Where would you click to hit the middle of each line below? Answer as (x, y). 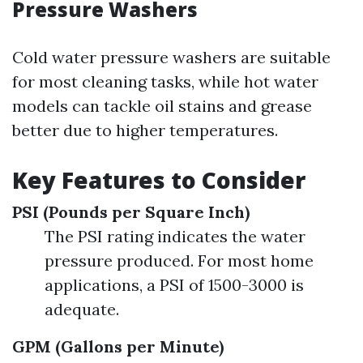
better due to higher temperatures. (145, 130)
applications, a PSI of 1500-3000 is (174, 285)
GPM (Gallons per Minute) (118, 346)
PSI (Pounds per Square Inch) (131, 212)
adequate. (82, 309)
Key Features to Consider (159, 180)
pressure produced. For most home (179, 261)
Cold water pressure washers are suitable (171, 57)
